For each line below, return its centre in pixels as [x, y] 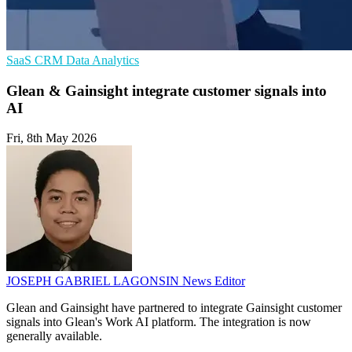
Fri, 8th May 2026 [51, 138]
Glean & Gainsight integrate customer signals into [167, 90]
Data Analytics [103, 60]
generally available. [54, 336]
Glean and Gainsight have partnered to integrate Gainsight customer [174, 308]
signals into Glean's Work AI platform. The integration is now [159, 322]
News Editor [214, 281]
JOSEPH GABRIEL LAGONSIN [94, 281]
